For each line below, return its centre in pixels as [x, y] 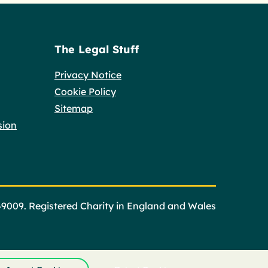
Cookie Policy [85, 91]
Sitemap [74, 108]
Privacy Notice [88, 74]
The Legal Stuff [97, 49]
